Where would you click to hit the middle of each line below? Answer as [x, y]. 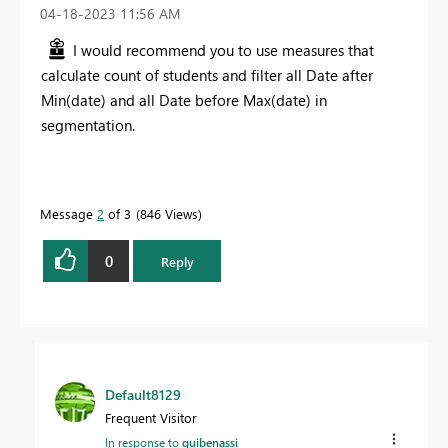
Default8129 [143, 395]
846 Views [169, 214]
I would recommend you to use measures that [223, 50]
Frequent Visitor [151, 418]
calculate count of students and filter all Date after [207, 75]
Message [68, 214]
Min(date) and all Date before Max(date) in [184, 100]
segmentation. [88, 125]
